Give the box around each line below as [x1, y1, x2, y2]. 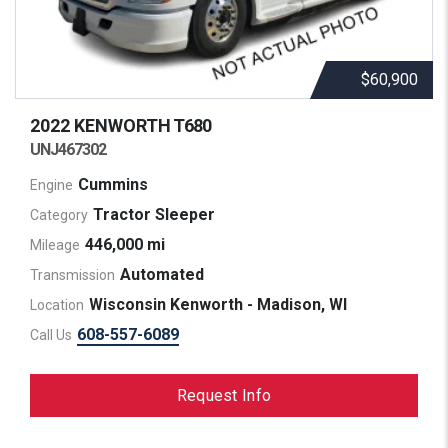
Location [30, 296, 84, 313]
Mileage [30, 236, 80, 253]
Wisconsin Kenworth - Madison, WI [89, 295, 347, 315]
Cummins [78, 175, 148, 195]
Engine [30, 176, 73, 193]
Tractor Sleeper [93, 205, 215, 225]
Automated [120, 265, 204, 285]
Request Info [176, 385, 272, 405]
